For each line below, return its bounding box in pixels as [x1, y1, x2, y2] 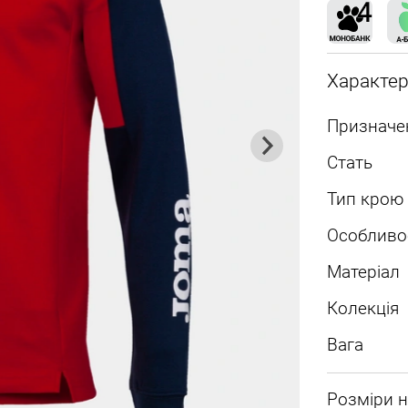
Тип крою [326, 189, 403, 209]
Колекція [326, 298, 399, 319]
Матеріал [326, 261, 400, 282]
